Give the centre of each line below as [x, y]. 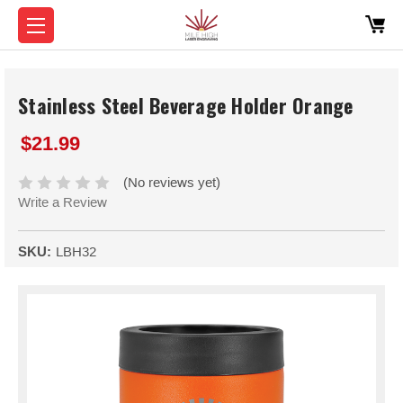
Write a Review [63, 202]
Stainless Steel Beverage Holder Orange [186, 106]
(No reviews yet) [172, 183]
